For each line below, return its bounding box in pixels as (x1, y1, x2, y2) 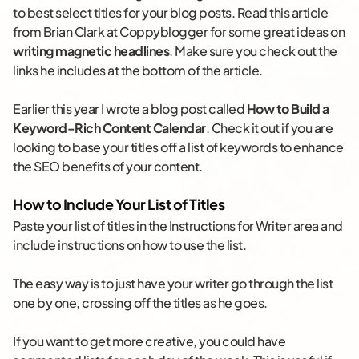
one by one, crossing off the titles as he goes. (13, 294, 268, 312)
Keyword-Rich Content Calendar (13, 119, 206, 137)
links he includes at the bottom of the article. (13, 62, 263, 79)
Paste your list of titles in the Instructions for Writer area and (13, 217, 343, 235)
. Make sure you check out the (169, 42, 337, 60)
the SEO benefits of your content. (13, 158, 203, 175)
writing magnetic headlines (13, 42, 169, 60)
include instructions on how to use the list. (13, 236, 246, 254)
